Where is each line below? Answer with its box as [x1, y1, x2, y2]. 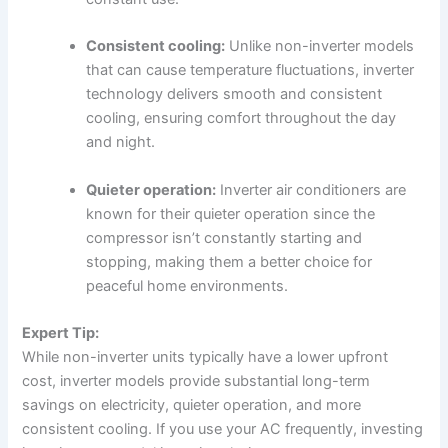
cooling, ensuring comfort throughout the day [86, 109, 397, 128]
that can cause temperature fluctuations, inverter [86, 61, 415, 80]
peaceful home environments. [86, 276, 289, 295]
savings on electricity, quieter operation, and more [22, 395, 362, 414]
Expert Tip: [22, 323, 100, 342]
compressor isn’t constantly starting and [86, 228, 363, 247]
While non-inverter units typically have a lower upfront [22, 347, 389, 366]
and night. [86, 133, 156, 152]
